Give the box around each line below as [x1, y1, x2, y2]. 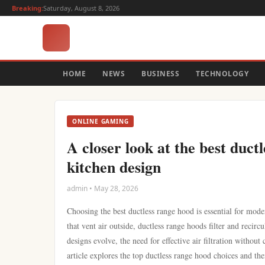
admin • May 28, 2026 [67, 183, 138, 193]
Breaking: [12, 4, 43, 12]
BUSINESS [141, 69, 179, 79]
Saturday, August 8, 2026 [43, 4, 119, 12]
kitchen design [67, 156, 161, 178]
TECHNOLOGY [196, 69, 248, 79]
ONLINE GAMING [72, 117, 129, 125]
